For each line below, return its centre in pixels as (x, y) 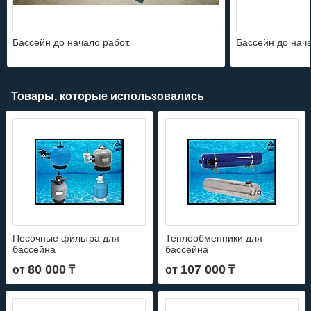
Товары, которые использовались (108, 96)
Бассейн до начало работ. (72, 42)
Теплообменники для (214, 238)
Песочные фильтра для (66, 238)
